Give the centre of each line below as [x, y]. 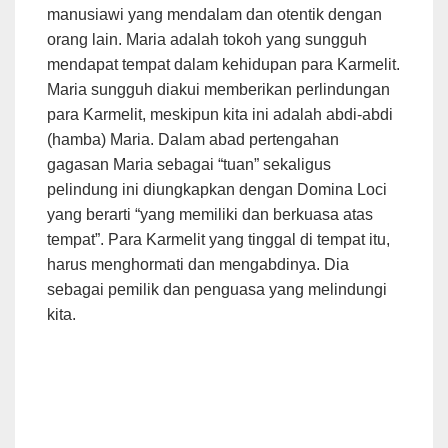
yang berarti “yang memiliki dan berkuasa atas [210, 214]
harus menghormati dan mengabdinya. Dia [198, 264]
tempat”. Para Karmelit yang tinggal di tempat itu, [218, 239]
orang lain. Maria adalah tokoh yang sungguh [207, 39]
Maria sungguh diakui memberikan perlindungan [218, 89]
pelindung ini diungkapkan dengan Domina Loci [217, 189]
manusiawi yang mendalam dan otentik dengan [214, 14]
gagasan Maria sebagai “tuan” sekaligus [189, 164]
